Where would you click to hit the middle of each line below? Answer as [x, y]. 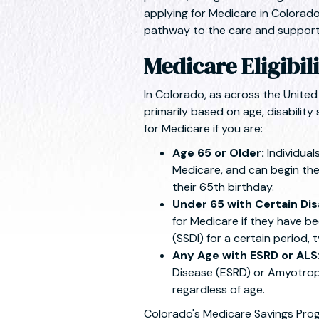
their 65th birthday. [223, 187]
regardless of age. [219, 289]
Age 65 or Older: [220, 153]
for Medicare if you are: [203, 129]
